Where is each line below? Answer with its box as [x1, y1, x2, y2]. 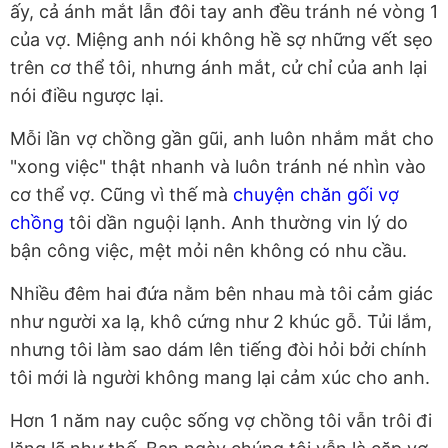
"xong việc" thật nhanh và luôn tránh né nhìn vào [10, 156, 426, 178]
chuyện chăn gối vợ [233, 184, 399, 206]
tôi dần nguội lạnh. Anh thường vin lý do [64, 212, 408, 234]
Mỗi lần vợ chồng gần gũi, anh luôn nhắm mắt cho [10, 128, 434, 150]
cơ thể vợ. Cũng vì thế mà [10, 184, 233, 206]
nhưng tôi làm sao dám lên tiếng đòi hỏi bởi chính [10, 339, 427, 361]
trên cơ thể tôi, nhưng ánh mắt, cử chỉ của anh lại [10, 57, 427, 79]
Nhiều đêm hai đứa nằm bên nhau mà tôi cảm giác [10, 283, 433, 305]
